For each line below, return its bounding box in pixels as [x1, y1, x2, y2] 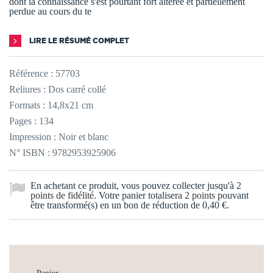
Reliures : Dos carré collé [9, 83, 106, 94]
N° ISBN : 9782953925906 [9, 147, 116, 158]
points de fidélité [30, 190, 94, 200]
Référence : [9, 68, 53, 79]
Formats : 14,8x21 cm [9, 99, 93, 110]
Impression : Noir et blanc [9, 131, 108, 142]
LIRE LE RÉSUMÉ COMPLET [27, 36, 129, 44]
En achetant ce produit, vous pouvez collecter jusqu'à [30, 180, 236, 191]
